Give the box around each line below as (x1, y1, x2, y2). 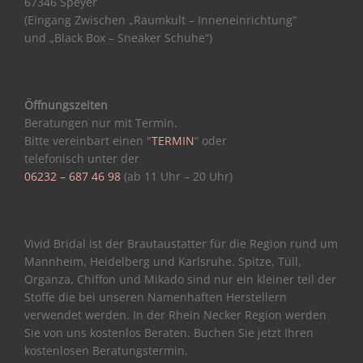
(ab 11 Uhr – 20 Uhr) (121, 168, 233, 184)
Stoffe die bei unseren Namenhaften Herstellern (24, 288, 287, 305)
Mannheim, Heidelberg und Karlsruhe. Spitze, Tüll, (24, 253, 301, 269)
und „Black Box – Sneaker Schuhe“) (24, 29, 212, 45)
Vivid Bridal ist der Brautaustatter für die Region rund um (24, 235, 338, 251)
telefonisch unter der (24, 150, 139, 166)
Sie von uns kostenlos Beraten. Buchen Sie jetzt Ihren (24, 324, 314, 340)
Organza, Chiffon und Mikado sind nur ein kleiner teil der (24, 271, 336, 287)
